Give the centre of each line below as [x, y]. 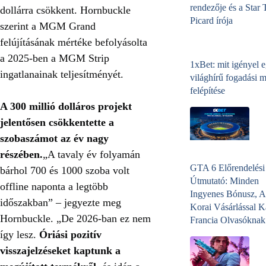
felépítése [208, 91]
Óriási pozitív [70, 234]
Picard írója [211, 21]
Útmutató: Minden [224, 181]
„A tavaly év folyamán [91, 154]
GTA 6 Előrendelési [227, 168]
